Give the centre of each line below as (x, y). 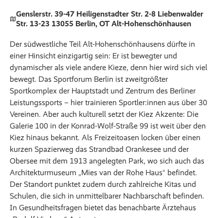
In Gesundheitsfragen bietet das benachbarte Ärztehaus (103, 208)
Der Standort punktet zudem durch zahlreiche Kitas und (103, 184)
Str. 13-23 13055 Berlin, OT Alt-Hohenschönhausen (103, 24)
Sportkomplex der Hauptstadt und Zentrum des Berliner (103, 91)
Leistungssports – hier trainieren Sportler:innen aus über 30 (109, 103)
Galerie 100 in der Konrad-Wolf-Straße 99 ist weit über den (108, 126)
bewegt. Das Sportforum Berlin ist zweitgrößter (89, 79)
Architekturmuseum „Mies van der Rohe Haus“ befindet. (103, 173)
